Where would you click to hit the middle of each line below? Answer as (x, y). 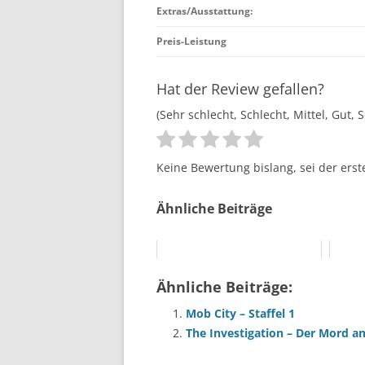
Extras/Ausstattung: (204, 11)
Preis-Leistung (191, 41)
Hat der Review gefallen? (240, 88)
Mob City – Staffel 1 (240, 314)
